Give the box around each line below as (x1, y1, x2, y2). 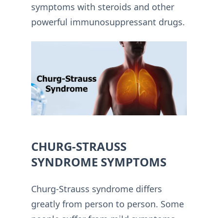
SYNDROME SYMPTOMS (31, 154, 166, 170)
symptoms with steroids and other (31, 1, 174, 13)
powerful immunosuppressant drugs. (31, 16, 185, 28)
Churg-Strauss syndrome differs (31, 183, 162, 195)
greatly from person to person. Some (31, 198, 184, 210)
